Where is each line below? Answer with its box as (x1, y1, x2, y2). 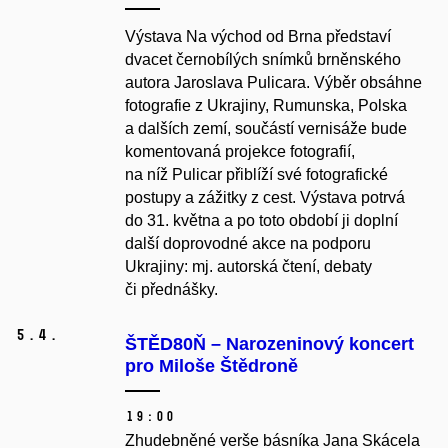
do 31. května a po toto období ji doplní (125, 212, 398, 230)
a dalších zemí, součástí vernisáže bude (125, 120, 407, 138)
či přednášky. (125, 281, 218, 299)
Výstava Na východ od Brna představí (125, 28, 391, 46)
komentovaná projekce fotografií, (125, 143, 355, 161)
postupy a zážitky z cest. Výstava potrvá (125, 189, 405, 207)
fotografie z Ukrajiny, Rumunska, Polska (125, 97, 407, 115)
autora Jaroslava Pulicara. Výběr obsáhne (125, 74, 422, 92)
